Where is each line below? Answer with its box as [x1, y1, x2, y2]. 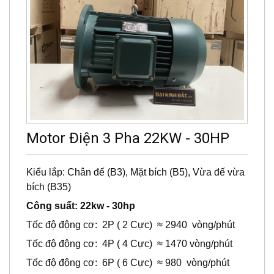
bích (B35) [26, 181, 71, 192]
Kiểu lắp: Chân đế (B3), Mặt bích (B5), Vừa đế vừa [26, 166, 245, 177]
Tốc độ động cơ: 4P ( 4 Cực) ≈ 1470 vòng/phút [26, 238, 232, 249]
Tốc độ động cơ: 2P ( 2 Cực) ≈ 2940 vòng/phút [26, 219, 235, 230]
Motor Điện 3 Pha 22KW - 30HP [26, 129, 229, 147]
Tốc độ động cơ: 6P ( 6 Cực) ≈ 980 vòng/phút [26, 257, 229, 268]
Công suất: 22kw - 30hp [26, 200, 135, 211]
